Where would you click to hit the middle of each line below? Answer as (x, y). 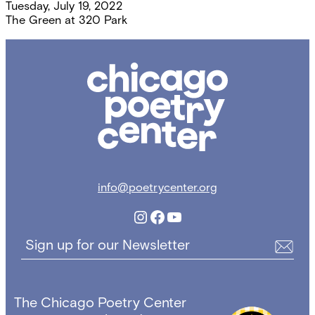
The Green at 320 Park (66, 19)
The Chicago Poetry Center (100, 302)
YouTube (198, 216)
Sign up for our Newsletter (107, 245)
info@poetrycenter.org (157, 187)
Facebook (186, 216)
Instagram (169, 216)
